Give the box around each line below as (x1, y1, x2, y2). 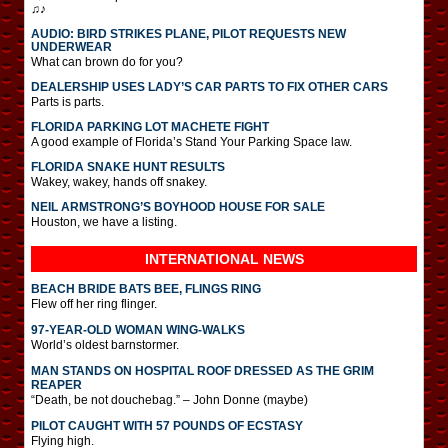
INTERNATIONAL (144, 250, 263, 267)
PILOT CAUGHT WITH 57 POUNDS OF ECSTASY (31, 418, 303, 433)
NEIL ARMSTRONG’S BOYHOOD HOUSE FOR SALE (31, 199, 325, 214)
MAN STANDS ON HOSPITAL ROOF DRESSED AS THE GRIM (31, 363, 374, 378)
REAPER (31, 377, 82, 392)
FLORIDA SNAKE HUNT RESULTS (31, 159, 225, 174)
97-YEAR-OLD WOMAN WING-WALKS (31, 322, 245, 337)
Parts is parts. (31, 94, 104, 109)
